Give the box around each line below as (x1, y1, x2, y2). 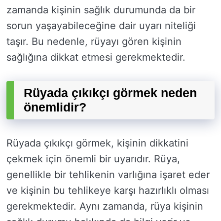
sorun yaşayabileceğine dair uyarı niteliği (6, 20, 196, 32)
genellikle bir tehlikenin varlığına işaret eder (6, 169, 210, 181)
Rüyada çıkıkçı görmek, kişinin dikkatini (6, 137, 188, 149)
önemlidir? (24, 100, 86, 114)
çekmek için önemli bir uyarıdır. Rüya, (6, 153, 180, 165)
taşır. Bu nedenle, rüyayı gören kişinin (6, 36, 182, 48)
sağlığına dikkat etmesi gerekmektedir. (6, 51, 185, 64)
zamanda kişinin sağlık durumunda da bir (6, 4, 195, 16)
